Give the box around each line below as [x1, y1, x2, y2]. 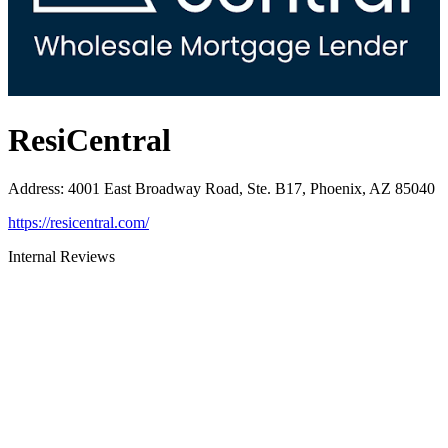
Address [8, 180, 60, 198]
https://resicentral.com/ [8, 214, 149, 232]
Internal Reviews [8, 248, 115, 266]
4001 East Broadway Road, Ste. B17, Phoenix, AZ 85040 [68, 180, 435, 198]
